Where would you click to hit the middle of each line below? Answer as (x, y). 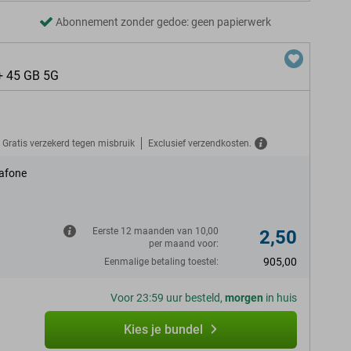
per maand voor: (184, 244)
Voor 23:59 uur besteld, (168, 298)
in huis (280, 298)
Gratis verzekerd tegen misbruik (69, 143)
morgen (244, 298)
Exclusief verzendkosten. (200, 143)
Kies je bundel (163, 329)
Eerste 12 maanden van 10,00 (156, 231)
